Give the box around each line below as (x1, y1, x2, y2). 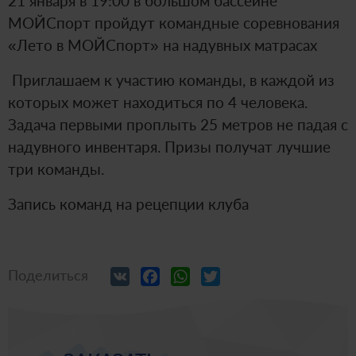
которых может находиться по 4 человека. (8, 92, 308, 111)
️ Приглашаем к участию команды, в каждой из (8, 70, 335, 89)
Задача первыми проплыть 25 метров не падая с (8, 114, 348, 133)
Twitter (225, 265, 269, 283)
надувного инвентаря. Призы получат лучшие (8, 137, 331, 156)
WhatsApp (195, 265, 261, 283)
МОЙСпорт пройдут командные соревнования (8, 13, 339, 32)
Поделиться (8, 265, 88, 284)
